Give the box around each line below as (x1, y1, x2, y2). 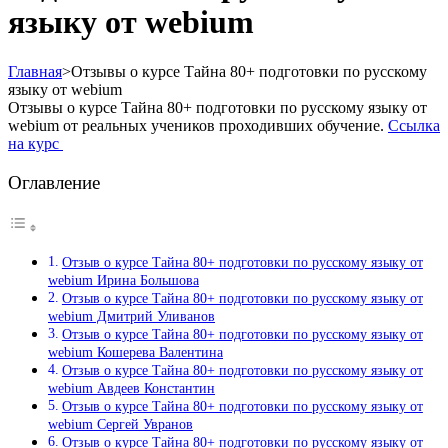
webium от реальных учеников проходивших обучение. (8, 116, 388, 134)
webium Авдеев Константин (48, 380, 215, 397)
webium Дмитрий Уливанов (48, 308, 215, 325)
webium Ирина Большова (48, 272, 199, 289)
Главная (8, 62, 62, 80)
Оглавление (8, 172, 100, 194)
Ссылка (388, 116, 440, 134)
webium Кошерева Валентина (48, 344, 223, 361)
